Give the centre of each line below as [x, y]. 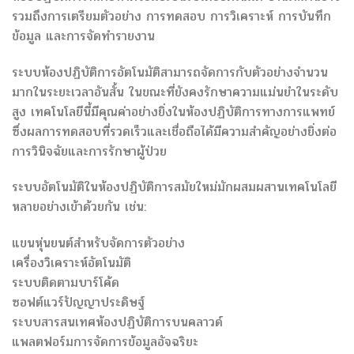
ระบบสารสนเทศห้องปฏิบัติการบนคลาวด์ [117, 322]
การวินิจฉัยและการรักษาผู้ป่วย [89, 151]
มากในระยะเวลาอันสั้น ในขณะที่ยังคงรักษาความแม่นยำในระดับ [175, 92]
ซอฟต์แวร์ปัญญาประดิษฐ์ [78, 303]
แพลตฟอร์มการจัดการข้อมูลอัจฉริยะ [105, 342]
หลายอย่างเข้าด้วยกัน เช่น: [79, 207]
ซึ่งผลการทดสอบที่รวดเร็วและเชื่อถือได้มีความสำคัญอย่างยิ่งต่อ [174, 131]
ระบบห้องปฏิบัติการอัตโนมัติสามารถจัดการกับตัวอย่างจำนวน [170, 72]
